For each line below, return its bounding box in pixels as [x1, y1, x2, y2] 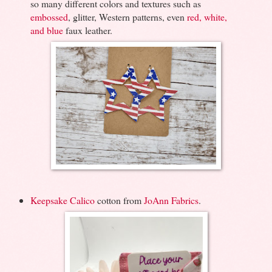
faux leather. [63, 24, 112, 37]
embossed [30, 10, 68, 24]
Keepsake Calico [30, 193, 95, 206]
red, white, [186, 10, 227, 24]
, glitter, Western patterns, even [67, 10, 187, 24]
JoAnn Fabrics [143, 193, 199, 206]
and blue [30, 24, 63, 37]
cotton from [94, 193, 144, 206]
